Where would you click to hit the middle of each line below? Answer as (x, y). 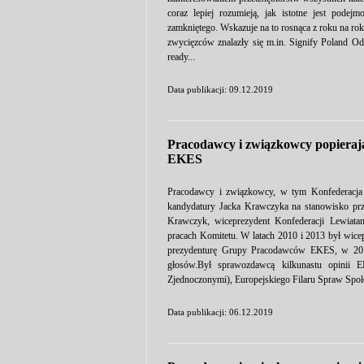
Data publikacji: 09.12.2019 (220, 89)
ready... (181, 57)
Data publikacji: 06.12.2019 (220, 312)
